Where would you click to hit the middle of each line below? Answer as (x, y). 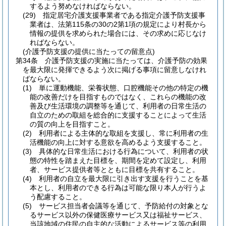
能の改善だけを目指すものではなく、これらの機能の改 (118, 97)
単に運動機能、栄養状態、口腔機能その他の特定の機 (124, 88)
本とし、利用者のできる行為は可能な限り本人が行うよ (118, 188)
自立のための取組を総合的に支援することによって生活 (118, 115)
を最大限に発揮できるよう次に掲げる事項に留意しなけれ (115, 70)
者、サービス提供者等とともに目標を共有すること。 (115, 169)
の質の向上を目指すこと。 (72, 124)
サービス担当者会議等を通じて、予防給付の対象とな (124, 206)
